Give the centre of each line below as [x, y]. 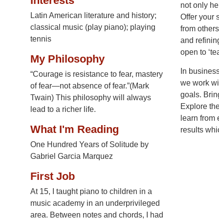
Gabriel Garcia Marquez [72, 156]
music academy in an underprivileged [95, 203]
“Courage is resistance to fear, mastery [97, 74]
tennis [41, 39]
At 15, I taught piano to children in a [91, 192]
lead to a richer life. [63, 109]
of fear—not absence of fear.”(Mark [90, 86]
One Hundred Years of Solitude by [89, 145]
